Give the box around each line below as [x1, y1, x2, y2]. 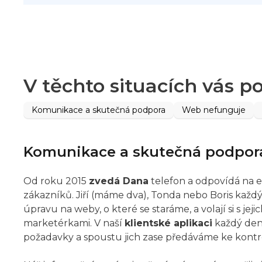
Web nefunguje [182, 105, 246, 116]
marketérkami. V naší [23, 218, 125, 229]
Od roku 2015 [23, 175, 89, 187]
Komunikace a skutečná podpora [32, 105, 166, 116]
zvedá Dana [89, 175, 149, 187]
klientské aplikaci [125, 218, 212, 229]
